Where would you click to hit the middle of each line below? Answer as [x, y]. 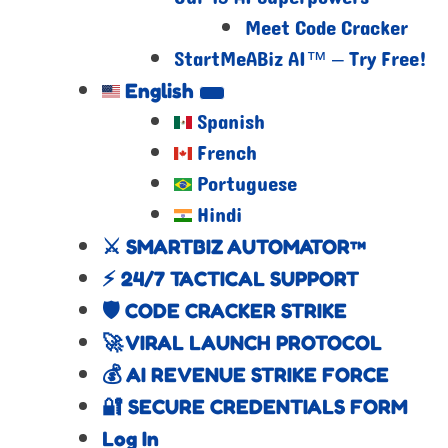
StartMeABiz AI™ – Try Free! [300, 60]
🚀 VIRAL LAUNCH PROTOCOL [242, 343]
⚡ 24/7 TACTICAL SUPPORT [231, 279]
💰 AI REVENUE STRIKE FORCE [246, 375]
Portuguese [246, 185]
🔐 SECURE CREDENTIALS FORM [255, 407]
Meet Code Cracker [326, 29]
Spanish [230, 123]
